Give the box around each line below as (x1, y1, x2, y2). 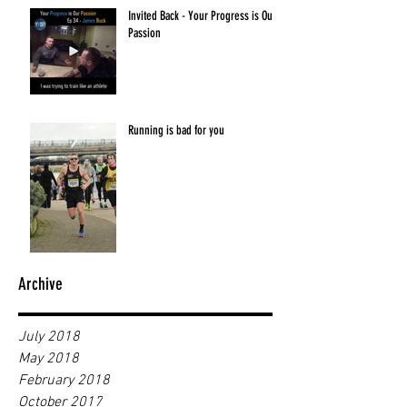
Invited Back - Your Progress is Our (128, 8, 276, 25)
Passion (128, 25, 161, 42)
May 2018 (18, 350, 79, 369)
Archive (18, 273, 63, 295)
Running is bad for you (128, 123, 224, 139)
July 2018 (18, 328, 80, 347)
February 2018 (18, 372, 110, 391)
